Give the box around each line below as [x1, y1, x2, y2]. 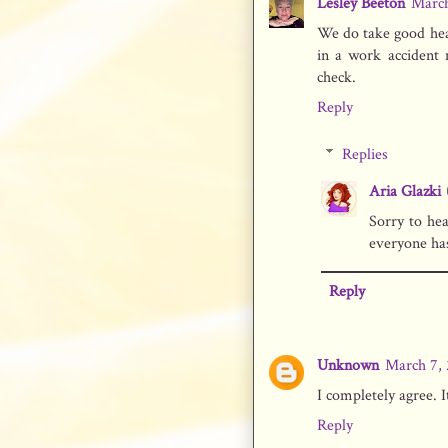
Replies [341, 143, 388, 165]
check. [317, 66, 356, 88]
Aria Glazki [369, 181, 441, 203]
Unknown [317, 355, 379, 377]
